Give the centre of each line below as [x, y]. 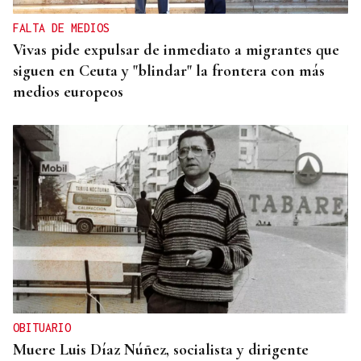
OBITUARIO [42, 328]
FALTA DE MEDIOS [61, 28]
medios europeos [68, 92]
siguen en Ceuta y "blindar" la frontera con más [169, 71]
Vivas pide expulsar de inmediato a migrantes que [176, 50]
